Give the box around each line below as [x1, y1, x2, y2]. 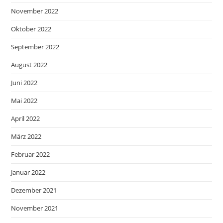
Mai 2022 [11, 96, 38, 105]
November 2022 [11, 6, 59, 15]
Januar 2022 [11, 168, 46, 177]
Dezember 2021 [11, 186, 57, 195]
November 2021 [11, 204, 59, 213]
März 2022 [11, 132, 42, 141]
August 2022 [11, 60, 48, 69]
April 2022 [11, 114, 40, 123]
